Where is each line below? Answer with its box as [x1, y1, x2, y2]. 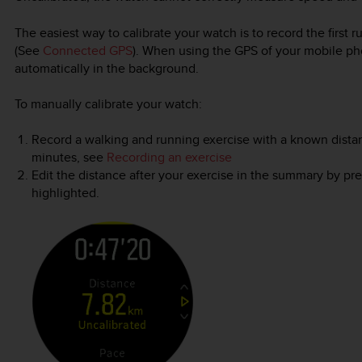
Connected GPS [43, 40, 133, 60]
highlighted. [31, 183, 99, 203]
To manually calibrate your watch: [15, 94, 202, 113]
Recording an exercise [106, 148, 232, 167]
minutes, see [31, 148, 107, 167]
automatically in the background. [15, 58, 199, 78]
